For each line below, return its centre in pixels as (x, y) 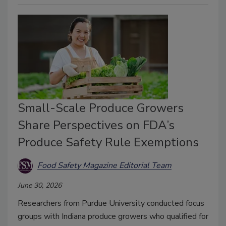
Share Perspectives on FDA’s (96, 125)
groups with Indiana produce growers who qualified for (113, 216)
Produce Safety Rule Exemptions (108, 142)
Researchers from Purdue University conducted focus (111, 203)
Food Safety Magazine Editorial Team (104, 166)
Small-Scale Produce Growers (101, 108)
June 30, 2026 (40, 185)
